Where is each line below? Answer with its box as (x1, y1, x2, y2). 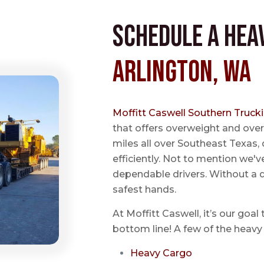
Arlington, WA (113, 55, 252, 90)
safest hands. (113, 184, 177, 195)
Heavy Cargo (130, 247, 193, 259)
